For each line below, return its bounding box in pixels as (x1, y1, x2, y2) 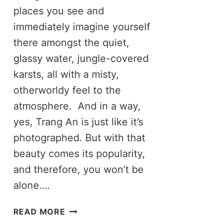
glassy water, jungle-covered (13, 52, 149, 64)
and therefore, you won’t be (13, 163, 144, 175)
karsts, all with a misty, (13, 68, 119, 80)
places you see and (13, 4, 104, 17)
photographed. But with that (13, 131, 145, 144)
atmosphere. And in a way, (13, 100, 141, 112)
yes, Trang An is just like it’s (13, 115, 143, 128)
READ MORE (13, 206, 65, 217)
